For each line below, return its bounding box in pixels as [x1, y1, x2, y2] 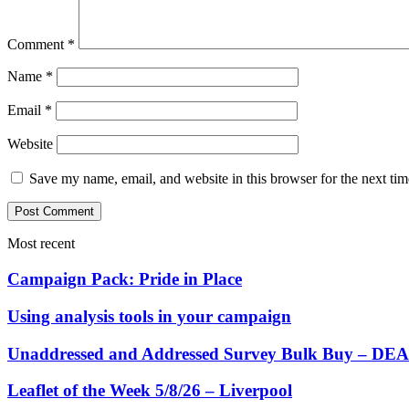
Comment [7, 37, 68, 53]
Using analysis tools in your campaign [7, 306, 291, 326]
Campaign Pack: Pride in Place [7, 269, 242, 289]
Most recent [7, 236, 75, 252]
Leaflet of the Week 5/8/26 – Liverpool [7, 381, 292, 401]
